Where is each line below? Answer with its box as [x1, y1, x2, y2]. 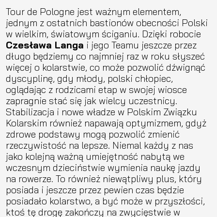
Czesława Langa [6, 38, 84, 51]
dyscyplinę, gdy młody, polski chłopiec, [6, 72, 173, 84]
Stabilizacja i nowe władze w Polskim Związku [6, 105, 197, 118]
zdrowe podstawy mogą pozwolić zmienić [6, 127, 180, 140]
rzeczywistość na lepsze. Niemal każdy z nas [6, 139, 193, 151]
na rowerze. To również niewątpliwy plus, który [6, 172, 202, 185]
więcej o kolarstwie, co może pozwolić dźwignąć [6, 61, 205, 73]
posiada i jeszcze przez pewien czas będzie [6, 183, 184, 196]
